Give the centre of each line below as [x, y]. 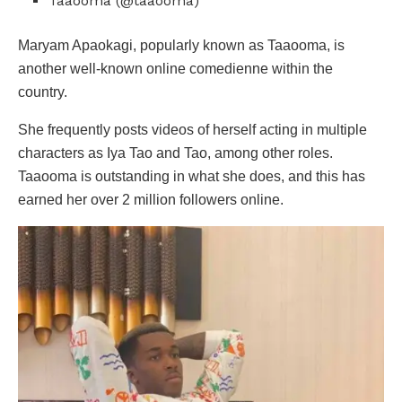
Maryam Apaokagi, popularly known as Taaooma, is [181, 45]
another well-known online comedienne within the [175, 68]
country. [43, 92]
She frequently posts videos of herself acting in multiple [192, 129]
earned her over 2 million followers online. [151, 199]
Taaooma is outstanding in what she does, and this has [192, 176]
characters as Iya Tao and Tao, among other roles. [175, 153]
